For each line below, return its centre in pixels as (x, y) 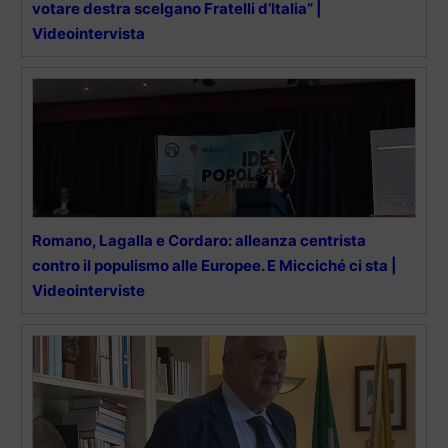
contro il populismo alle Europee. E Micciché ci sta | (214, 266)
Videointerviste (88, 291)
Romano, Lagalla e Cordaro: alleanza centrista (199, 241)
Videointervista (88, 34)
